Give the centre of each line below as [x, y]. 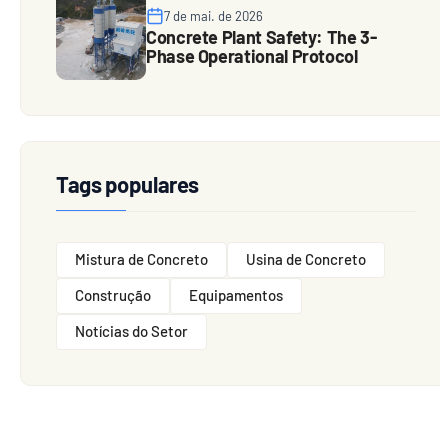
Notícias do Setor [131, 331]
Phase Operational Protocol [252, 55]
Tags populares [127, 184]
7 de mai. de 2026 [213, 15]
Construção [113, 295]
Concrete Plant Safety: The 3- [261, 36]
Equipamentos [236, 295]
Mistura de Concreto [141, 259]
